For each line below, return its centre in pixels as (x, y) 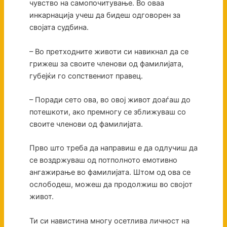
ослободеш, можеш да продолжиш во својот (111, 185)
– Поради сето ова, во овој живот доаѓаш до (110, 100)
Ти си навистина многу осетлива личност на (109, 221)
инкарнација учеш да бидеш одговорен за (105, 15)
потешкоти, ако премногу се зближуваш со (107, 112)
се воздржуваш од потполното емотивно (103, 160)
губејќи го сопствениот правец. (86, 76)
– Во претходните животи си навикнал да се (109, 51)
